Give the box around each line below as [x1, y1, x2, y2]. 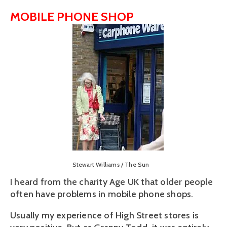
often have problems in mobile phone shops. [10, 188, 194, 200]
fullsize [118, 34, 145, 46]
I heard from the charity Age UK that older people [10, 176, 213, 187]
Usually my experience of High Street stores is [10, 209, 199, 221]
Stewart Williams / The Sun [72, 160, 149, 168]
